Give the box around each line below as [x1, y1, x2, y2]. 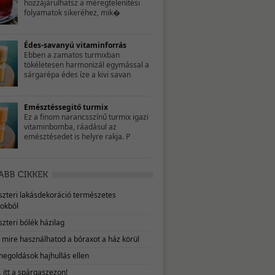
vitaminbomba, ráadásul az [24, 122, 117, 132]
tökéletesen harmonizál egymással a [24, 60, 149, 70]
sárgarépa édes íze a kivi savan [24, 69, 131, 80]
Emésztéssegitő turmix [24, 102, 108, 112]
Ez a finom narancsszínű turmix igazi [24, 112, 149, 122]
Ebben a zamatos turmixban [24, 50, 120, 60]
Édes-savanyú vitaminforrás [24, 40, 126, 50]
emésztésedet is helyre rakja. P [24, 131, 130, 142]
